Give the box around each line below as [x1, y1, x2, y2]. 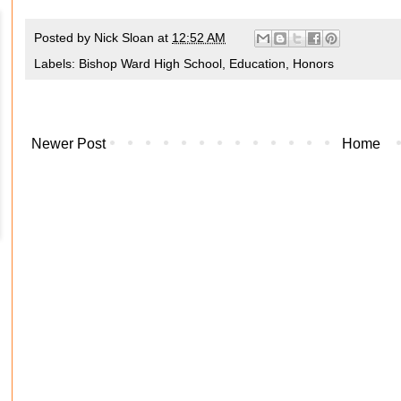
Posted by [34, 30, 94, 45]
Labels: [34, 56, 79, 72]
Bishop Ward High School [79, 56, 222, 72]
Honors [293, 56, 334, 72]
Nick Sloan [94, 30, 154, 45]
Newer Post [31, 136, 106, 152]
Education [229, 56, 286, 72]
